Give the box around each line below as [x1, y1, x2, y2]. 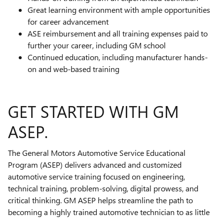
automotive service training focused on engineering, [8, 171, 185, 182]
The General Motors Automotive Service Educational [8, 147, 185, 158]
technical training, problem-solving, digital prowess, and [8, 183, 198, 193]
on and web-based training [28, 64, 119, 74]
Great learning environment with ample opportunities [28, 4, 210, 15]
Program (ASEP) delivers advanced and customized [8, 159, 182, 170]
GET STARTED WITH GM [8, 100, 179, 123]
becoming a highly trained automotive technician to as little [8, 206, 210, 217]
